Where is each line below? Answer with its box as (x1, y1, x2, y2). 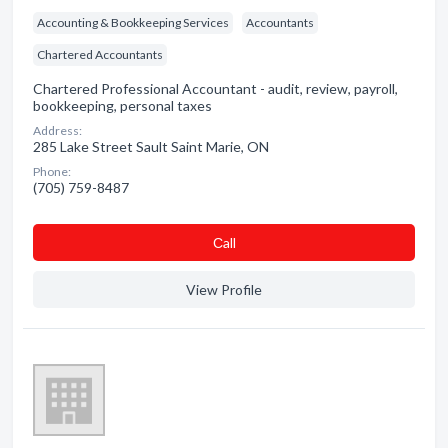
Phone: (33, 164, 71, 179)
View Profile (186, 281, 262, 298)
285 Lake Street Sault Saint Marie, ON (33, 138, 269, 155)
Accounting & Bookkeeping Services (37, 15, 229, 30)
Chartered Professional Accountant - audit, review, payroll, (33, 80, 398, 97)
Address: (33, 123, 82, 138)
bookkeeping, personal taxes (33, 97, 212, 114)
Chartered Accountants (37, 47, 163, 62)
